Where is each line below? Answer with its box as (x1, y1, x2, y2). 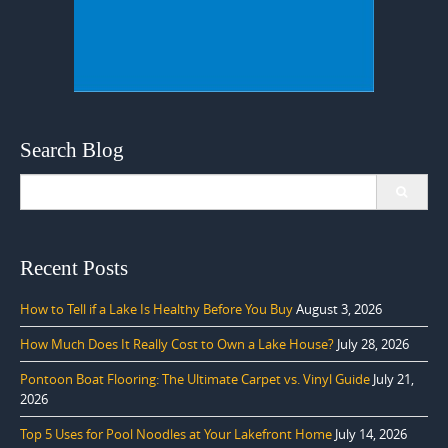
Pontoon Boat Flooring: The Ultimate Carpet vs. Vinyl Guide (20, 369, 370, 388)
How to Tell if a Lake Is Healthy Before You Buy (20, 299, 293, 318)
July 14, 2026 (335, 424, 407, 443)
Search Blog (20, 137, 124, 162)
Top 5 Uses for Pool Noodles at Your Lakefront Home (20, 424, 332, 443)
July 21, (373, 369, 414, 388)
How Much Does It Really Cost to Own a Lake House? (20, 334, 334, 353)
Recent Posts (20, 255, 128, 280)
